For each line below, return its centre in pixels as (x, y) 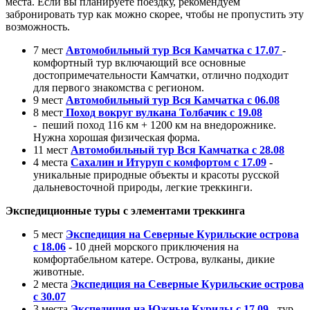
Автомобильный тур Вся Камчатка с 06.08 (173, 100)
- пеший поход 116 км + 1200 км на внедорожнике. (155, 125)
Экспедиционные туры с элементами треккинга (125, 210)
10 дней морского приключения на (157, 246)
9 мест (49, 100)
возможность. (38, 26)
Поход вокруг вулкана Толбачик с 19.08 (164, 112)
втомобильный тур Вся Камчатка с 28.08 (182, 149)
